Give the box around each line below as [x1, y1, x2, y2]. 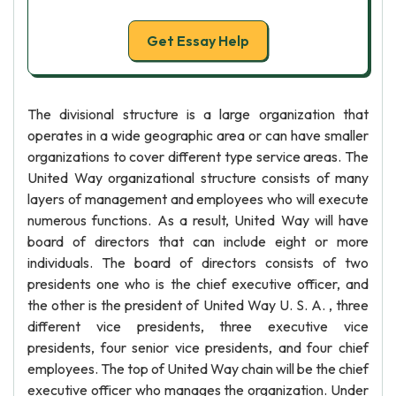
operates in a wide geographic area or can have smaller [27, 126, 369, 144]
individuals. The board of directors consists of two [27, 254, 369, 271]
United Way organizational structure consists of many [27, 169, 369, 187]
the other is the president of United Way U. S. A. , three [27, 296, 369, 314]
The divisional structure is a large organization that [27, 105, 369, 123]
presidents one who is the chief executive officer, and [27, 275, 369, 293]
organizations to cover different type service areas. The [27, 148, 369, 165]
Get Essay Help [147, 32, 249, 49]
